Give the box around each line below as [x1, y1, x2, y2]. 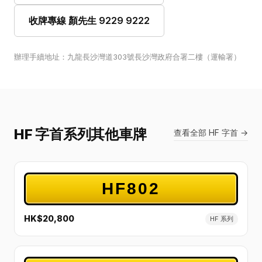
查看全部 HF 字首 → [174, 127, 248, 137]
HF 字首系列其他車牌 [14, 126, 147, 143]
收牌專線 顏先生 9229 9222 [29, 15, 150, 26]
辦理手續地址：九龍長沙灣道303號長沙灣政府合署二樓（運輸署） [14, 52, 241, 61]
